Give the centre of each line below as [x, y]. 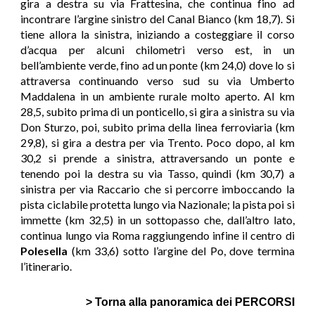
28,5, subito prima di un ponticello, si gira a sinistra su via [157, 111]
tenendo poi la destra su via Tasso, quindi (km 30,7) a [157, 173]
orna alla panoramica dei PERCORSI [198, 302]
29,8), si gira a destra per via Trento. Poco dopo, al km [157, 142]
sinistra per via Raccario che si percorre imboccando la [157, 189]
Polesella [44, 251]
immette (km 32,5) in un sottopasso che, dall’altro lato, [157, 220]
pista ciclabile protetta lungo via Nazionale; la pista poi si [157, 204]
